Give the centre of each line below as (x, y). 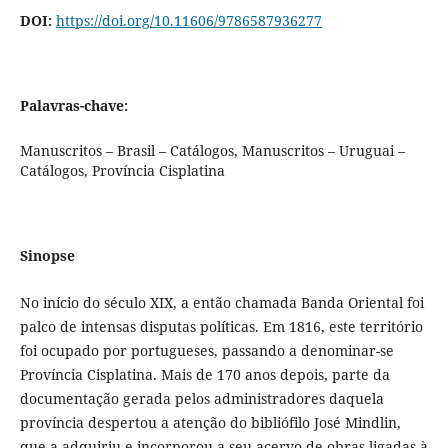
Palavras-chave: (73, 106)
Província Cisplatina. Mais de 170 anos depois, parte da (204, 375)
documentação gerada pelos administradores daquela (201, 399)
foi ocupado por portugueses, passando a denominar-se (206, 351)
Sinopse (47, 256)
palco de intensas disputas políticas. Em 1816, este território (221, 327)
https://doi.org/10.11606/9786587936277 (188, 21)
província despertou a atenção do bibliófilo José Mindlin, (210, 423)
